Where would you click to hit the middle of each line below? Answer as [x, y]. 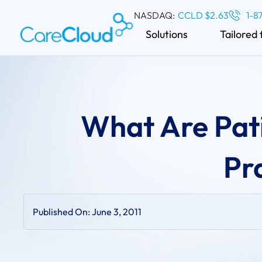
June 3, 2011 [117, 212]
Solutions [166, 34]
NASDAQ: [154, 15]
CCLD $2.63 [203, 15]
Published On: [62, 212]
